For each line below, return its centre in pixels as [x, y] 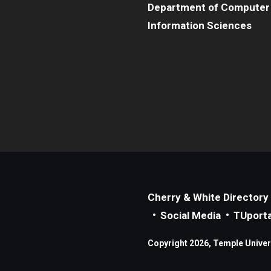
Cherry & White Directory [208, 197]
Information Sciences [200, 25]
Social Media [191, 215]
